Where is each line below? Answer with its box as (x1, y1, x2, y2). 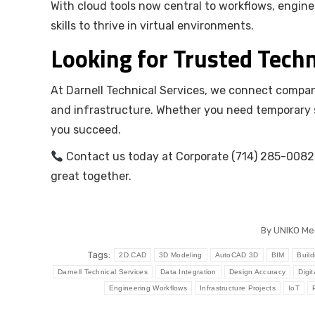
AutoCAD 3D (214, 251, 259, 259)
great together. (51, 169, 131, 184)
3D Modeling (159, 251, 202, 259)
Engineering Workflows (108, 284, 188, 292)
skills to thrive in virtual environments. (51, 19, 254, 33)
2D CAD (119, 251, 147, 259)
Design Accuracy (229, 268, 286, 276)
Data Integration (160, 268, 217, 276)
